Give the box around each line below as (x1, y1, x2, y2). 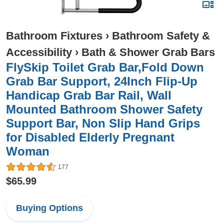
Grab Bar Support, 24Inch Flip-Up (6, 74, 197, 88)
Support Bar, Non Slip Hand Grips (6, 116, 200, 130)
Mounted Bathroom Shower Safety (6, 102, 202, 116)
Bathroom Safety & (112, 29, 210, 42)
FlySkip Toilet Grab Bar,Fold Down (6, 60, 204, 74)
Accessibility (6, 46, 72, 58)
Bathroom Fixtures (6, 29, 102, 42)
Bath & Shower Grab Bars (81, 46, 215, 58)
